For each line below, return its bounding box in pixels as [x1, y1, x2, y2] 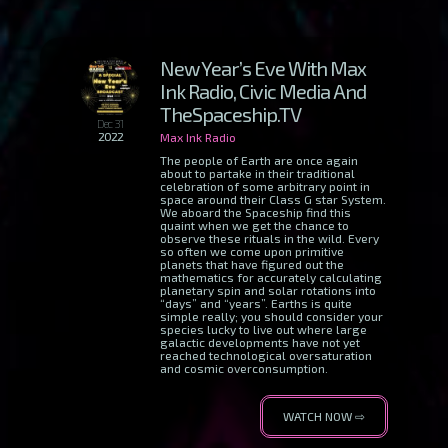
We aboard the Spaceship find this [160, 205, 351, 219]
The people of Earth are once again [160, 153, 358, 167]
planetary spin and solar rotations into [160, 283, 376, 297]
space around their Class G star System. [160, 192, 386, 206]
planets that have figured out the [160, 257, 344, 271]
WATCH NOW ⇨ [283, 409, 365, 423]
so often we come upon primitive [160, 244, 344, 258]
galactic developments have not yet [160, 335, 360, 349]
